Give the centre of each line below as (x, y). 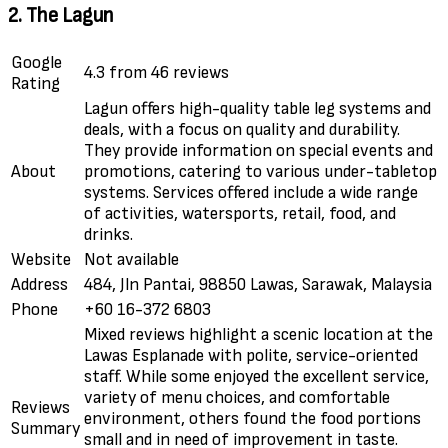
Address (39, 285)
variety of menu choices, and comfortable (237, 398)
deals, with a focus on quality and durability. (242, 130)
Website (41, 260)
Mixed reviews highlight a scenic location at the (258, 335)
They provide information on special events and (258, 151)
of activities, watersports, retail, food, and (240, 214)
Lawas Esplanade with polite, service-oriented (251, 356)
